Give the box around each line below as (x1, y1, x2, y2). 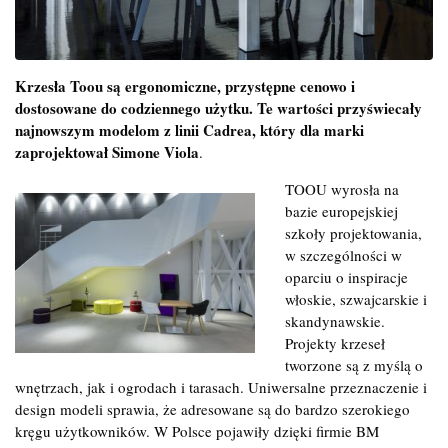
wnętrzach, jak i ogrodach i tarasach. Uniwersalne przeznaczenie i (15, 376, 427, 397)
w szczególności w (285, 244, 402, 265)
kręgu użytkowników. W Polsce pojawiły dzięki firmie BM (15, 420, 379, 441)
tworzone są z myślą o (285, 354, 423, 375)
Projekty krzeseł (285, 332, 385, 353)
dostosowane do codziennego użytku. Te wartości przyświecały (15, 96, 422, 119)
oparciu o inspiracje (285, 266, 408, 287)
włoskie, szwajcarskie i (285, 288, 427, 309)
